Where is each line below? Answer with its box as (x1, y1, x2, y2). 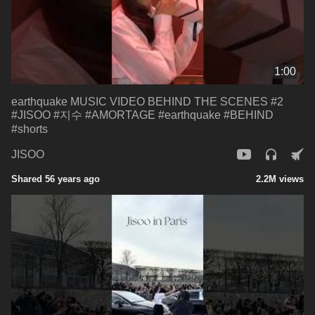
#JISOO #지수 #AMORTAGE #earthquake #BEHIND (11, 108, 274, 121)
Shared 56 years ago (11, 173, 100, 184)
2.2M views (256, 173, 304, 184)
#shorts (11, 122, 48, 135)
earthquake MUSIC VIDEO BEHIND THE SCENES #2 (11, 95, 283, 108)
